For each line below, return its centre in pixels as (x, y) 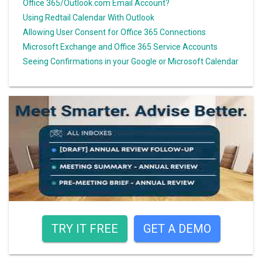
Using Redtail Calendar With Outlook (89, 17)
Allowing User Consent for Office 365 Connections (114, 32)
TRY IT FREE (85, 228)
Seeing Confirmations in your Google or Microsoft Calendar (131, 61)
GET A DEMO (177, 228)
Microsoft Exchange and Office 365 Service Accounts (120, 46)
